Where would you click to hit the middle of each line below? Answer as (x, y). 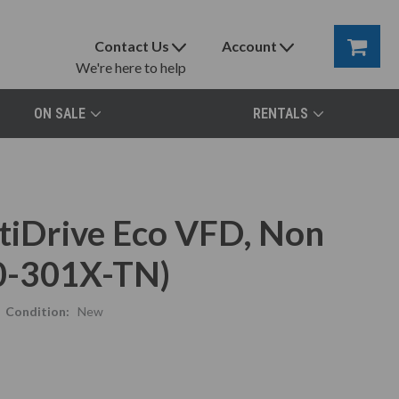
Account (250, 46)
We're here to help (131, 67)
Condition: (37, 311)
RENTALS (280, 114)
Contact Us (132, 46)
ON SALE (59, 114)
